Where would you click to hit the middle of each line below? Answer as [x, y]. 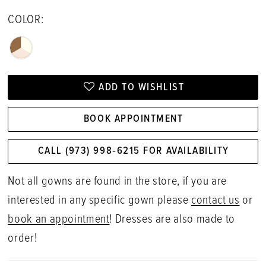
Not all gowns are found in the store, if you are [117, 182]
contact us [216, 201]
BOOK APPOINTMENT [133, 119]
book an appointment [59, 220]
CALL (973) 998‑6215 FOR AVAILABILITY [133, 151]
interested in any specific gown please [100, 201]
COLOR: [26, 20]
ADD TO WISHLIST [142, 87]
